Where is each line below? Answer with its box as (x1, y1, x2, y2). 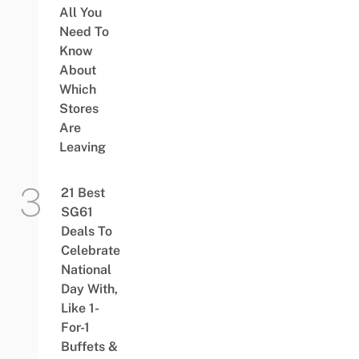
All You (58, 5, 102, 21)
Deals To (60, 224, 112, 240)
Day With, (60, 281, 118, 297)
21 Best (60, 185, 105, 201)
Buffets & (60, 339, 118, 355)
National (60, 262, 111, 278)
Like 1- (60, 301, 99, 317)
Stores (58, 101, 99, 117)
